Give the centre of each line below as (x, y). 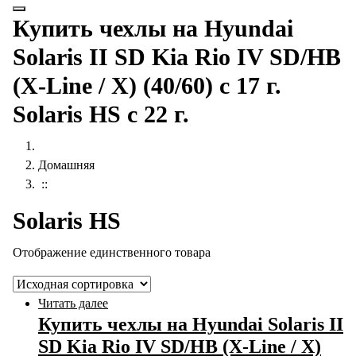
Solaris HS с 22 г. (101, 114)
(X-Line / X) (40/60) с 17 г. (147, 86)
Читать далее (73, 303)
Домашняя (66, 165)
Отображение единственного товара (112, 252)
